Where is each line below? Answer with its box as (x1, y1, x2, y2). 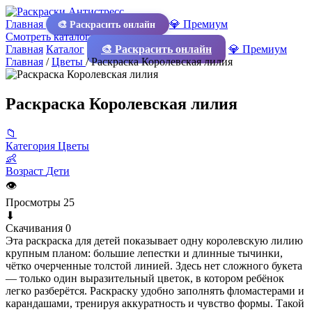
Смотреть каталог (6, 31, 93, 42)
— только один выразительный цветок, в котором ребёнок (6, 272, 284, 284)
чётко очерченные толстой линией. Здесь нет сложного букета (6, 259, 302, 272)
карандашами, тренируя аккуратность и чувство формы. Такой (6, 297, 304, 309)
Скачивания (6, 221, 63, 234)
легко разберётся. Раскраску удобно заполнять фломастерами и (6, 284, 304, 297)
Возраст (6, 164, 43, 177)
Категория (6, 139, 55, 152)
